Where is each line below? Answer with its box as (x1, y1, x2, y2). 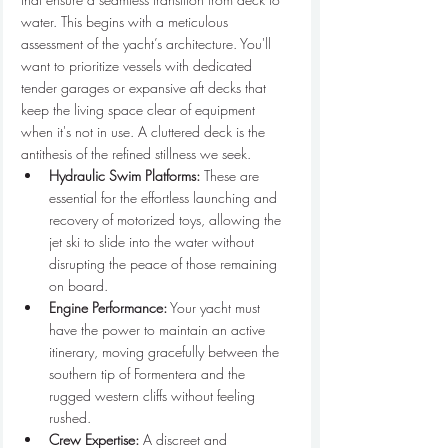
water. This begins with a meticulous (21, 12, 232, 31)
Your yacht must (167, 298, 264, 317)
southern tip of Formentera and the (49, 364, 249, 383)
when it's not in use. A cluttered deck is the (21, 122, 269, 141)
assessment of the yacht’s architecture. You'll (21, 34, 275, 53)
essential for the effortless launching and (49, 188, 281, 207)
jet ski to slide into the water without (49, 232, 258, 251)
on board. (49, 276, 108, 295)
